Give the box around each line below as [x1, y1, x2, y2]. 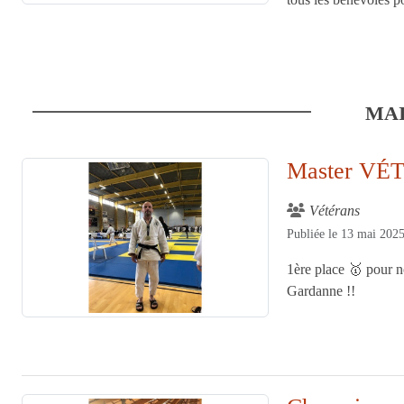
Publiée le [287, 226, 342, 241]
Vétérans [309, 202, 361, 218]
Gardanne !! [287, 282, 356, 298]
